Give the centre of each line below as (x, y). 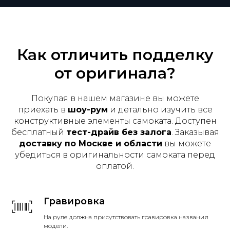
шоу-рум (88, 110)
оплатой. (115, 166)
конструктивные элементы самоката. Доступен (115, 121)
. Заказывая (195, 132)
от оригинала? (115, 73)
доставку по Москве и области (91, 143)
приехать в (43, 110)
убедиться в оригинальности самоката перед (115, 155)
